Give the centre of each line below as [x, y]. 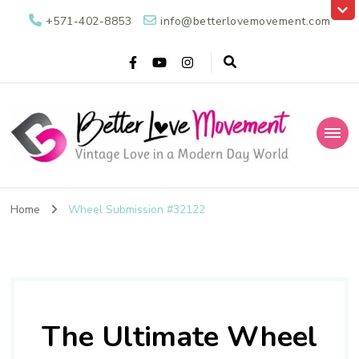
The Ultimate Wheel [179, 337]
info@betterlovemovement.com [246, 22]
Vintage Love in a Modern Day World [105, 173]
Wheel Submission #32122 [137, 209]
